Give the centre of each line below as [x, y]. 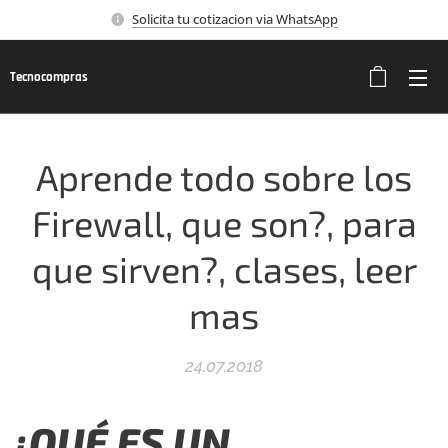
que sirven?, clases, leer [224, 268]
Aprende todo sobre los [224, 176]
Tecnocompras [49, 77]
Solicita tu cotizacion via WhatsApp [235, 18]
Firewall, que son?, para [224, 222]
